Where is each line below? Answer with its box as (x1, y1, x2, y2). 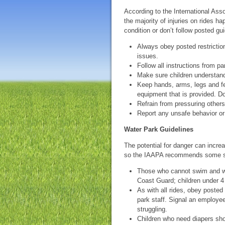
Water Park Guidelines (124, 126, 193, 133)
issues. (137, 52, 158, 60)
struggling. (137, 205, 167, 213)
